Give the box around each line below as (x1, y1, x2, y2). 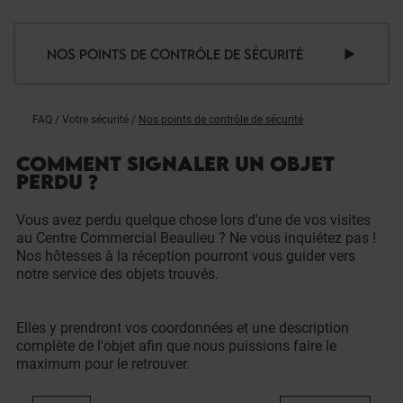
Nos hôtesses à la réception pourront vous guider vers (16, 247, 355, 264)
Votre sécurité (62, 113, 129, 126)
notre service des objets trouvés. (16, 265, 219, 282)
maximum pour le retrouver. (16, 355, 190, 372)
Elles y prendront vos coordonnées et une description (16, 319, 349, 336)
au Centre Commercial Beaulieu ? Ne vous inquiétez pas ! (16, 229, 376, 246)
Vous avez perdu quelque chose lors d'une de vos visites (16, 211, 371, 228)
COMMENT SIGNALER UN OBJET (16, 151, 335, 175)
